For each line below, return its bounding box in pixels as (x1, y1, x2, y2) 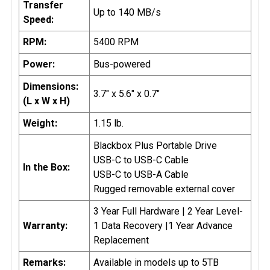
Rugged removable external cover (93, 183, 235, 195)
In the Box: (23, 161, 70, 173)
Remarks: (23, 256, 66, 268)
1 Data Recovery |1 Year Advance (93, 219, 233, 231)
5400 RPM (93, 36, 139, 48)
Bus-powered (93, 58, 151, 70)
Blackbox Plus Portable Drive (93, 139, 217, 151)
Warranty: (23, 219, 67, 231)
